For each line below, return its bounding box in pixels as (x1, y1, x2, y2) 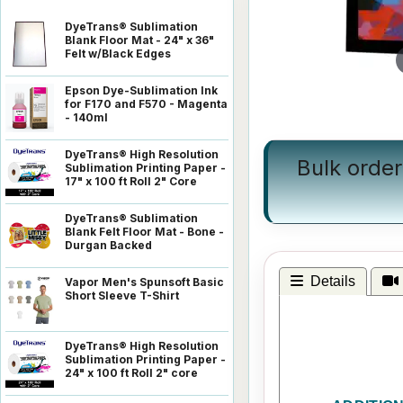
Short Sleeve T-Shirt (65, 288, 179, 302)
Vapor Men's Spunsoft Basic (65, 274, 224, 289)
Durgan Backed (65, 237, 152, 252)
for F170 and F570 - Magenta (65, 96, 228, 111)
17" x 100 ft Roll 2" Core (65, 174, 197, 188)
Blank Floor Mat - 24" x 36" (65, 32, 214, 47)
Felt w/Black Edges (65, 46, 171, 60)
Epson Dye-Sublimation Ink (65, 83, 218, 97)
